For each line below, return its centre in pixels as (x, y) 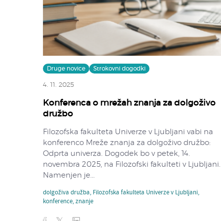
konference (58, 202)
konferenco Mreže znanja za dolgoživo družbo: (127, 143)
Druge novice (66, 68)
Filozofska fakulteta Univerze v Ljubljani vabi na (128, 132)
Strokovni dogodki (119, 68)
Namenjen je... (69, 175)
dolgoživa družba (66, 193)
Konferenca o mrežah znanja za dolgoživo (129, 103)
